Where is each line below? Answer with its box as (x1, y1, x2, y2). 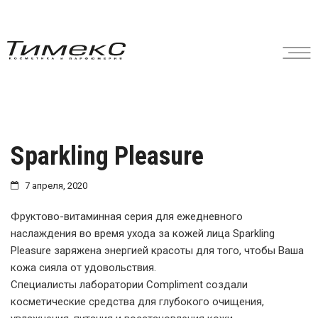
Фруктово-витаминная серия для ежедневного (11, 210, 243, 223)
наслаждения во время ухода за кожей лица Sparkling (11, 227, 275, 240)
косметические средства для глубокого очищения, (11, 295, 264, 308)
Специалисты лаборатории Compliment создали (11, 278, 248, 291)
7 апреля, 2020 (25, 180, 87, 191)
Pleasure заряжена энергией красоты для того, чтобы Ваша (11, 244, 304, 257)
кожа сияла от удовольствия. (11, 261, 156, 274)
